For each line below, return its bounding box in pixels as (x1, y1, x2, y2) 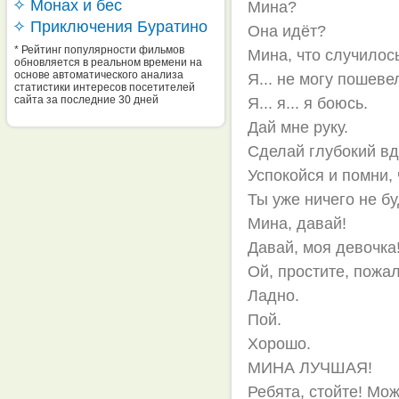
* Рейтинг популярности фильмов (14, 44, 184, 56)
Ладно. (248, 287, 300, 305)
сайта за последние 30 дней (14, 94, 159, 106)
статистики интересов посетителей (14, 81, 195, 94)
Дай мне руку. (248, 118, 349, 136)
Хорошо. (248, 335, 312, 353)
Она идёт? (248, 22, 327, 40)
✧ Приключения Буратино (12, 18, 208, 36)
